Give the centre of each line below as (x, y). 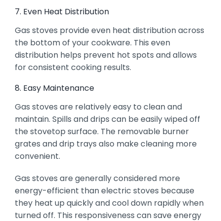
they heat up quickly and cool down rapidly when (109, 203)
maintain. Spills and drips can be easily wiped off (107, 119)
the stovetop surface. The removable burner (102, 131)
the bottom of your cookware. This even (92, 42)
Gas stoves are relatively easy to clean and (98, 107)
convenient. (37, 156)
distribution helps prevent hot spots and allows (106, 55)
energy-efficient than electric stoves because (104, 190)
